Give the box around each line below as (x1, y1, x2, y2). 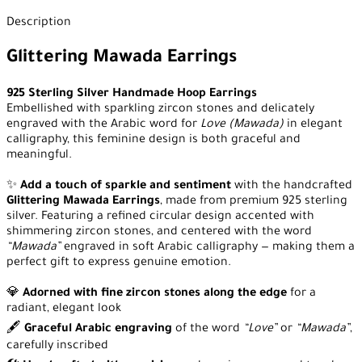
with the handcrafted (231, 180, 352, 194)
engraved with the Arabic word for (6, 119, 200, 133)
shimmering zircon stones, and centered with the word (6, 226, 312, 240)
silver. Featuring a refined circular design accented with (6, 211, 314, 225)
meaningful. (6, 149, 72, 163)
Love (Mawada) (200, 119, 284, 133)
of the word (172, 323, 243, 337)
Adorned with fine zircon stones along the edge (23, 288, 287, 301)
